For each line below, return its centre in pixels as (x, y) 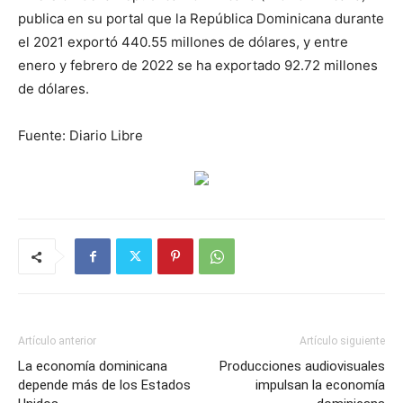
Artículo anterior (57, 341)
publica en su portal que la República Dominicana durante (201, 18)
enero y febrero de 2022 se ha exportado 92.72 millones (198, 65)
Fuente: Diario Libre (81, 135)
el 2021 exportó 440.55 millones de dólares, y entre (183, 42)
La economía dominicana (93, 366)
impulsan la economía (320, 385)
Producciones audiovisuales (302, 366)
